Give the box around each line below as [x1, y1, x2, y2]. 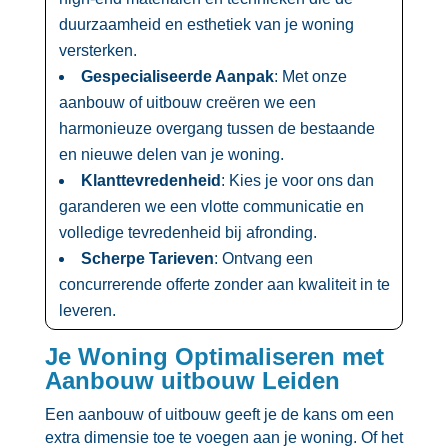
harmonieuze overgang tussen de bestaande [58, 119, 375, 137]
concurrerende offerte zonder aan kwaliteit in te [58, 275, 390, 293]
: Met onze [273, 67, 347, 85]
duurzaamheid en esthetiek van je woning [58, 15, 354, 33]
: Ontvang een [213, 249, 313, 267]
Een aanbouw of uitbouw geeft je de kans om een [44, 405, 394, 423]
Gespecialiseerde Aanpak [80, 67, 274, 85]
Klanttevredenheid [80, 171, 221, 189]
